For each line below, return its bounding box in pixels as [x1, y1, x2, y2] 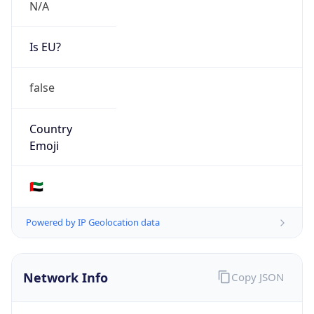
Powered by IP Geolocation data [26, 216, 160, 229]
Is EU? [29, 39, 61, 55]
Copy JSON [231, 269, 284, 284]
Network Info [23, 269, 108, 287]
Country [29, 121, 72, 137]
